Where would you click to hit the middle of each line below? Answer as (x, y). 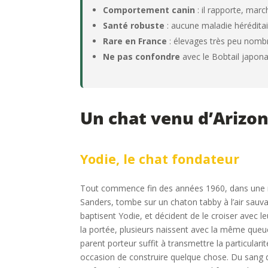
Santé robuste (134, 26)
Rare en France (135, 41)
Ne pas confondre (142, 57)
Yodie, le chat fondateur (160, 159)
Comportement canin (149, 10)
